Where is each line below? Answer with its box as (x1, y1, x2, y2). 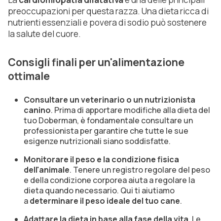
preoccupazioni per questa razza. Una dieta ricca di (8, 5, 209, 17)
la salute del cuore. (8, 28, 81, 39)
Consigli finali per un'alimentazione (8, 55, 184, 69)
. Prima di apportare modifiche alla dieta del (51, 104, 210, 115)
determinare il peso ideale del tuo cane (30, 195, 180, 206)
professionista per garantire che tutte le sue (24, 125, 188, 136)
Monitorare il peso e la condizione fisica (24, 153, 179, 165)
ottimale (8, 69, 50, 83)
